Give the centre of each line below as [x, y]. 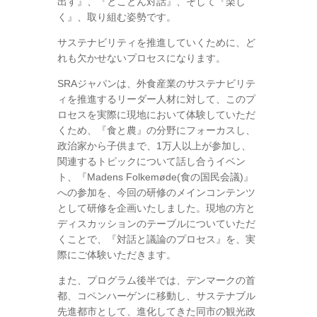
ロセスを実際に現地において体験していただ [156, 114]
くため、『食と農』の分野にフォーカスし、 [156, 130]
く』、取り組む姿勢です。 [116, 17]
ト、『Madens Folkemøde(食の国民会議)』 [155, 177]
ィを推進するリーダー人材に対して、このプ [156, 99]
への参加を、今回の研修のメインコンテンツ [156, 192]
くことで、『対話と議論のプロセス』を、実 [156, 239]
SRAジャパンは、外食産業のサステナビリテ [156, 83]
